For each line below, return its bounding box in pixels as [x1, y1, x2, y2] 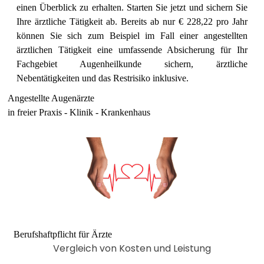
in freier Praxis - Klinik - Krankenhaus [8, 107, 150, 117]
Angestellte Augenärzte [8, 93, 94, 103]
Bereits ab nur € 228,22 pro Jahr [121, 16, 247, 27]
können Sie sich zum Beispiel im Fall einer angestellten [16, 30, 247, 41]
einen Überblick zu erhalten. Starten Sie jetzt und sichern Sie [16, 2, 247, 12]
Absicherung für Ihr [167, 44, 248, 55]
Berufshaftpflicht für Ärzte [14, 229, 112, 239]
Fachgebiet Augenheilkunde [16, 58, 141, 69]
